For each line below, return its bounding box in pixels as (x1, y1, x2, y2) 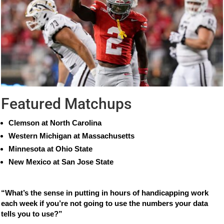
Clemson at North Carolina (8, 118, 102, 127)
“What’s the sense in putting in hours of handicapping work (1, 188, 209, 197)
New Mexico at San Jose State (8, 157, 114, 166)
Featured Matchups (1, 95, 132, 113)
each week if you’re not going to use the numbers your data (1, 199, 208, 208)
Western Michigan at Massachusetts (8, 131, 135, 140)
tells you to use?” (1, 209, 63, 218)
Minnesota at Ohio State (8, 144, 93, 153)
